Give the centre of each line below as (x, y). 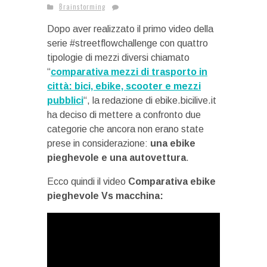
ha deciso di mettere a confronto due (124, 115)
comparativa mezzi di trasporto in (129, 72)
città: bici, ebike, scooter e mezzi (124, 86)
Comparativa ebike (172, 181)
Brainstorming (82, 7)
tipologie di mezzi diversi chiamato (118, 58)
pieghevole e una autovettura (117, 158)
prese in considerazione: (99, 143)
